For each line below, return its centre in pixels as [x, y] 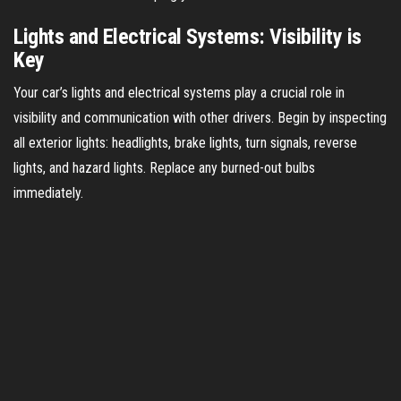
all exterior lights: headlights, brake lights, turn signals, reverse [185, 142]
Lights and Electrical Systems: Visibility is [188, 36]
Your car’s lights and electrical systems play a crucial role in [179, 92]
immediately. [48, 192]
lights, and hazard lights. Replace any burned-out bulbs [164, 167]
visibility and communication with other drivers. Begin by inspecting [200, 117]
